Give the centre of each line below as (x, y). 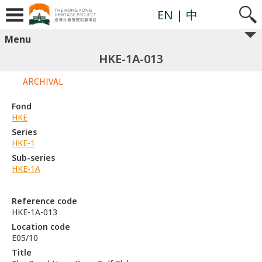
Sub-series (33, 158)
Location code (41, 227)
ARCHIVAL (43, 81)
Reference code (44, 201)
